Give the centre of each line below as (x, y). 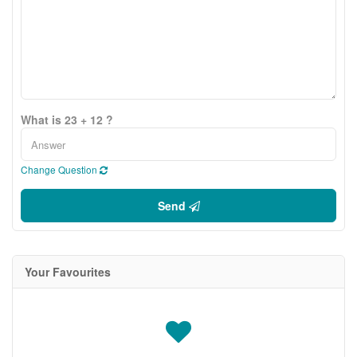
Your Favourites (68, 272)
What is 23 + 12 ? (67, 120)
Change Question (60, 169)
